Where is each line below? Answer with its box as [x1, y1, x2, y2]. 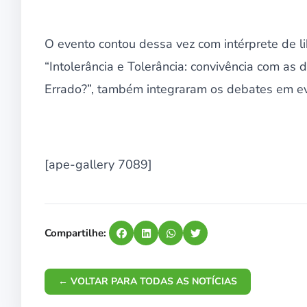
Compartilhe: [45, 226, 106, 241]
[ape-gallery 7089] [45, 156, 152, 173]
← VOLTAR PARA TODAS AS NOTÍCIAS [58, 275, 237, 288]
